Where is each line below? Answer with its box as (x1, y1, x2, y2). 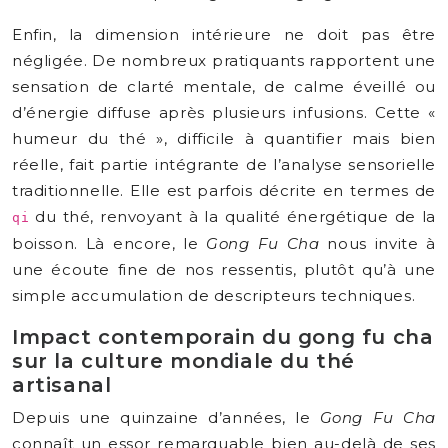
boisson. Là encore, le (12, 234, 207, 253)
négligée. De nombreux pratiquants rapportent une (12, 51, 436, 70)
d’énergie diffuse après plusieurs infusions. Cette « (12, 103, 436, 122)
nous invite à (319, 234, 436, 253)
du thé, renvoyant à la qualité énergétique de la (29, 207, 436, 226)
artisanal (12, 373, 112, 397)
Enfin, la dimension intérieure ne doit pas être (12, 25, 436, 44)
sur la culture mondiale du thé (12, 349, 356, 373)
